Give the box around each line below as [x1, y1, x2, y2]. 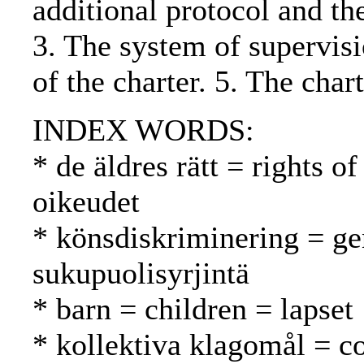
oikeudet [32, 184, 140, 219]
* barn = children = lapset [32, 292, 353, 327]
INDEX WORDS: [32, 113, 254, 148]
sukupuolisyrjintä [32, 256, 249, 291]
